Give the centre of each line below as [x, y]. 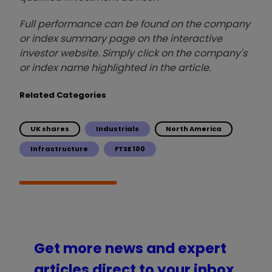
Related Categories [63, 95]
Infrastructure [59, 148]
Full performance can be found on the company [135, 24]
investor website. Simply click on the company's [133, 53]
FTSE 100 [130, 148]
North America [194, 128]
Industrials [117, 128]
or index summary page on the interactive [121, 38]
